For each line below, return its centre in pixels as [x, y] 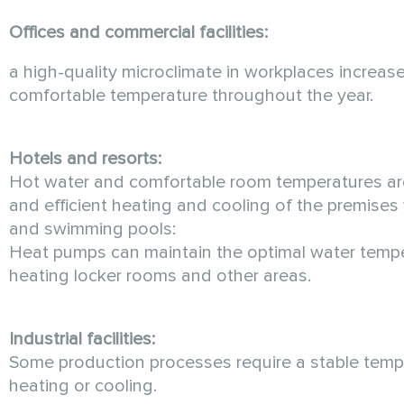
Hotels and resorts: [85, 159]
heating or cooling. [83, 386]
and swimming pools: [92, 230]
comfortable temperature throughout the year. [191, 96]
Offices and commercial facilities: [138, 33]
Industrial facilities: [82, 340]
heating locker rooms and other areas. [160, 276]
